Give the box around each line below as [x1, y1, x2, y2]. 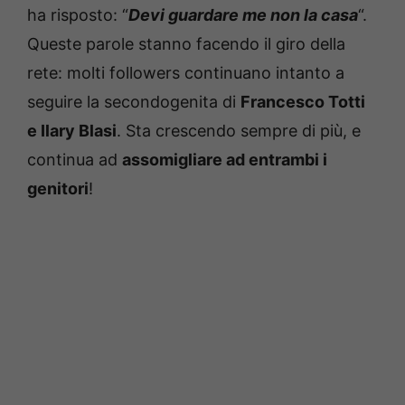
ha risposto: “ [27, 5, 128, 24]
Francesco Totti [240, 91, 365, 111]
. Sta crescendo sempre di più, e [117, 120, 361, 140]
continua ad [27, 149, 122, 169]
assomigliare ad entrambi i [122, 149, 327, 169]
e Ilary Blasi [27, 120, 117, 140]
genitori [27, 178, 89, 198]
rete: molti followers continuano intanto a [27, 62, 344, 82]
